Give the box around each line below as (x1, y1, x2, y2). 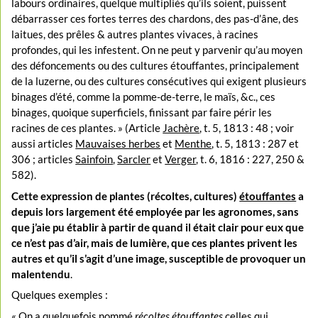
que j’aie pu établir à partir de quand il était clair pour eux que (11, 220, 305, 234)
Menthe (175, 137, 212, 150)
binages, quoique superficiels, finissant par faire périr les (11, 106, 273, 119)
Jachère (163, 121, 200, 135)
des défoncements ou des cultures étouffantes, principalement (11, 59, 300, 72)
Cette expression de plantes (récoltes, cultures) (11, 189, 240, 202)
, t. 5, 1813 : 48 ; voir (199, 121, 295, 135)
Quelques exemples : (11, 288, 109, 302)
